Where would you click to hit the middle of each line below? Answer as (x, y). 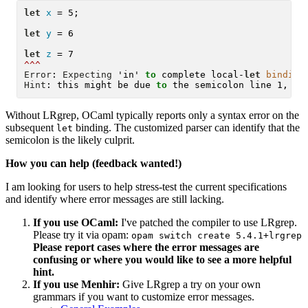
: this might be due (101, 85)
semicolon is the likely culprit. (70, 140)
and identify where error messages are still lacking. (115, 199)
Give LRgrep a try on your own (190, 284)
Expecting (88, 75)
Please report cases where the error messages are (146, 247)
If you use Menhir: (76, 284)
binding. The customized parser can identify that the (186, 127)
